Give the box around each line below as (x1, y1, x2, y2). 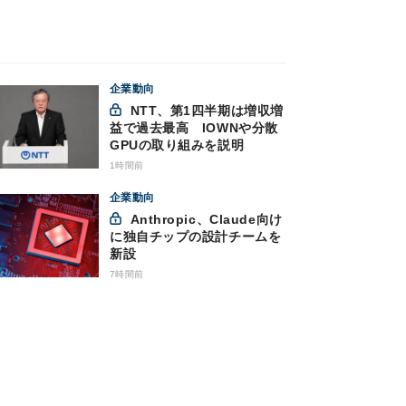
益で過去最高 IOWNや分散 (110, 121, 278, 136)
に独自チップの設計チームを (110, 229, 282, 245)
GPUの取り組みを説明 (110, 138, 245, 153)
